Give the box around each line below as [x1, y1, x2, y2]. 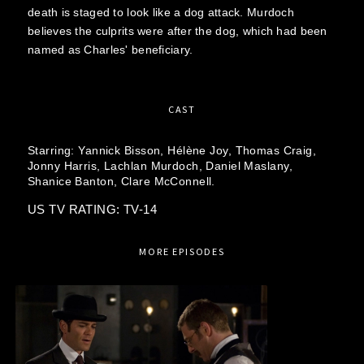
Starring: [27, 144, 79, 157]
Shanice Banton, [27, 175, 121, 188]
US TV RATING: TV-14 [27, 202, 158, 216]
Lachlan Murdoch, [104, 159, 206, 172]
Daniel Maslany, [206, 159, 292, 172]
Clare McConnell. [120, 175, 215, 188]
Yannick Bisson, [78, 144, 168, 157]
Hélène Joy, [167, 144, 236, 157]
